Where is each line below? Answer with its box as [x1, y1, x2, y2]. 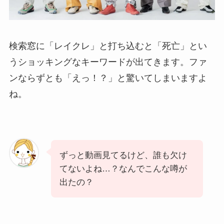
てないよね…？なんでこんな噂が [59, 163, 187, 173]
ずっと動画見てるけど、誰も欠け [59, 150, 187, 160]
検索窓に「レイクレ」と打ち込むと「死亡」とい [8, 40, 207, 51]
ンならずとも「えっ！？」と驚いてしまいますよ [8, 72, 207, 83]
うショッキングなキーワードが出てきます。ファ [8, 56, 207, 67]
